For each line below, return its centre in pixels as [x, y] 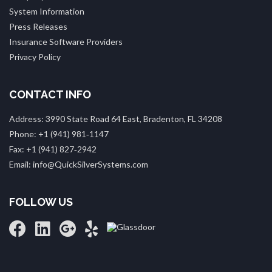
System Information [47, 11]
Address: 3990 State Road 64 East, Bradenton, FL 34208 [116, 118]
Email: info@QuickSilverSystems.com [79, 164]
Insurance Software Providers [66, 41]
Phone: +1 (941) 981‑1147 [59, 134]
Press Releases [38, 26]
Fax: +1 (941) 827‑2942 [53, 149]
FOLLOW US [41, 202]
